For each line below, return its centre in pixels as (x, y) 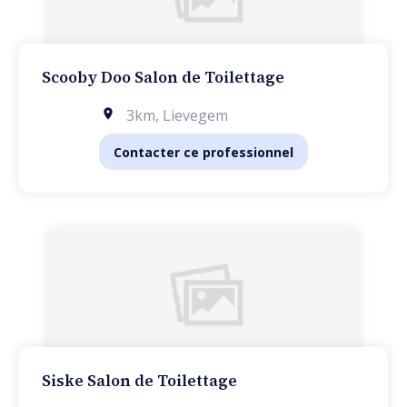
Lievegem (195, 115)
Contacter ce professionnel (203, 152)
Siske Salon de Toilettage (139, 381)
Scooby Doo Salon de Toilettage (163, 77)
